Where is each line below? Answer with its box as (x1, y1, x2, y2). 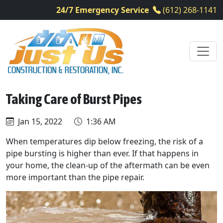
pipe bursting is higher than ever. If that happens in (6, 148, 199, 159)
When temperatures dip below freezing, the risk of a (6, 136, 203, 147)
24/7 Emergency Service (56, 4, 149, 15)
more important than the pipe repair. (6, 172, 144, 183)
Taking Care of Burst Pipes (6, 91, 142, 107)
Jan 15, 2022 (16, 116, 62, 127)
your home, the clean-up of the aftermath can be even (6, 160, 210, 171)
